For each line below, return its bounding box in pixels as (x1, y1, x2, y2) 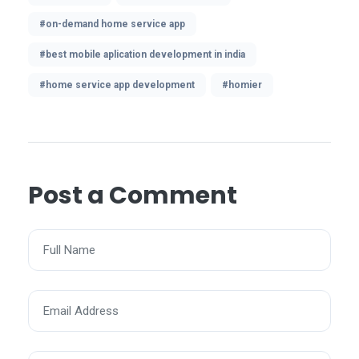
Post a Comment (28, 179, 237, 213)
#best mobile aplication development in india (39, 49, 245, 61)
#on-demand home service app (39, 18, 185, 30)
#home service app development (39, 79, 195, 91)
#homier (222, 79, 262, 91)
